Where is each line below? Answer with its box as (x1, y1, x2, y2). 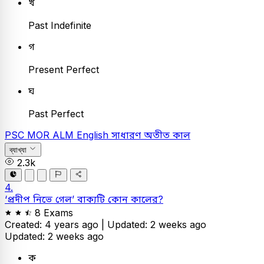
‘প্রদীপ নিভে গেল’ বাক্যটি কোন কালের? (5, 193, 163, 205)
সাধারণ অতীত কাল (111, 129, 190, 141)
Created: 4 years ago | (5, 219, 107, 230)
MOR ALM (27, 129, 77, 141)
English (77, 129, 111, 141)
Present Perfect (28, 64, 99, 76)
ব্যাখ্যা (9, 145, 27, 154)
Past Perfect (28, 108, 84, 120)
